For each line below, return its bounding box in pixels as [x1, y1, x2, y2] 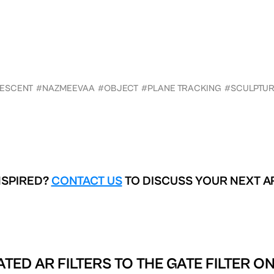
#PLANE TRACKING [141, 83, 221, 94]
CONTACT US [51, 174, 122, 188]
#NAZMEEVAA [36, 83, 95, 94]
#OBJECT [98, 83, 138, 94]
